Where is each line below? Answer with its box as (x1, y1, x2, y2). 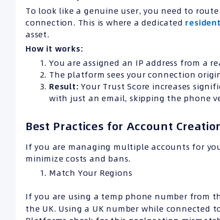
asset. (26, 29, 50, 40)
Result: (49, 81, 79, 92)
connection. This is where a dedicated (26, 17, 186, 28)
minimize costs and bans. (26, 153, 131, 165)
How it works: (26, 43, 83, 55)
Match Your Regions (49, 167, 133, 179)
